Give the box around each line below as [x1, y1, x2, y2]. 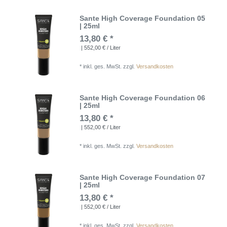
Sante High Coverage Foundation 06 [80, 93, 206, 102]
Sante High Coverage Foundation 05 [80, 14, 206, 22]
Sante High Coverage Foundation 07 [80, 173, 206, 182]
